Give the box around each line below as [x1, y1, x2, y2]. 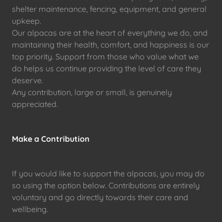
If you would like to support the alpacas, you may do [12, 168, 205, 178]
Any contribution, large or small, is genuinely [12, 87, 172, 97]
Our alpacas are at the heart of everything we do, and [12, 28, 208, 38]
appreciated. [12, 99, 58, 109]
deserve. [12, 75, 43, 85]
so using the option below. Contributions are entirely [12, 180, 200, 190]
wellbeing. [12, 204, 48, 214]
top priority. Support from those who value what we [12, 52, 199, 61]
